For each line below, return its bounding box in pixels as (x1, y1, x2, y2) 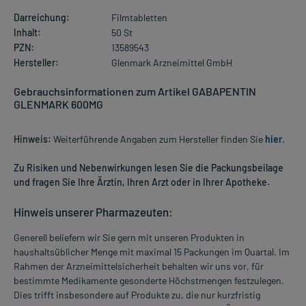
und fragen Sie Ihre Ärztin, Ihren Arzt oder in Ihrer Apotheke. (14, 176, 270, 188)
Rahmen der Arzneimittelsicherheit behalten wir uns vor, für (14, 260, 264, 272)
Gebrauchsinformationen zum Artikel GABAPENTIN (14, 84, 256, 98)
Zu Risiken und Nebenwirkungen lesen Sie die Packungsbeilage (14, 161, 283, 173)
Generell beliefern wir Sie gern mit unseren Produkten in (14, 231, 245, 243)
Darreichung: (14, 11, 70, 23)
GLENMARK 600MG (14, 97, 103, 111)
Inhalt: (14, 26, 41, 38)
